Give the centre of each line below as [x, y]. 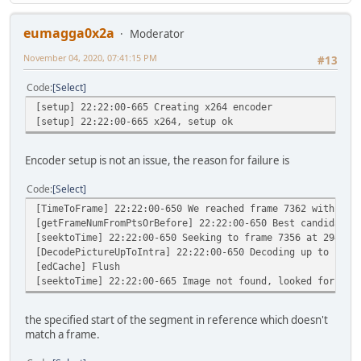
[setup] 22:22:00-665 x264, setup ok [134, 122]
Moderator [157, 33]
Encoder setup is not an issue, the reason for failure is [157, 161]
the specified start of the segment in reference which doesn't [176, 320]
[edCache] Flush [78, 267]
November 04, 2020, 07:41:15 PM [90, 57]
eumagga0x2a [69, 33]
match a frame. [62, 335]
